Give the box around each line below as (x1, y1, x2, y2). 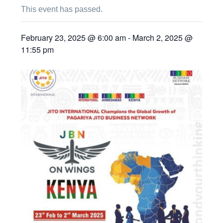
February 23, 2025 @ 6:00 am (21, 32, 126, 43)
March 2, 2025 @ (132, 32, 193, 43)
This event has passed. (21, 5, 103, 13)
